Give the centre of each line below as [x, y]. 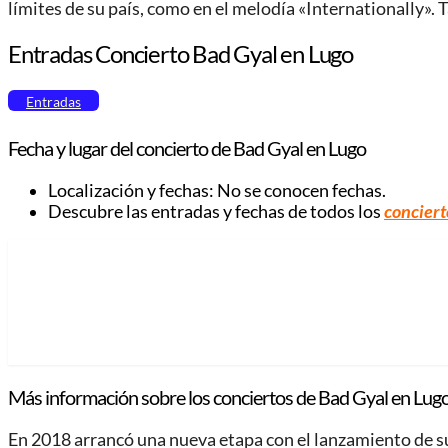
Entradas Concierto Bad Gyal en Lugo [180, 54]
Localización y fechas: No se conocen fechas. [217, 191]
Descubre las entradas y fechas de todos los [216, 212]
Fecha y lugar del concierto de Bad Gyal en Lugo [187, 148]
